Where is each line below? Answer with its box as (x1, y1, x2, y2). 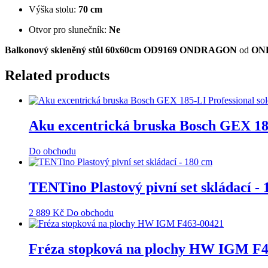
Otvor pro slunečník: (29, 24, 109, 35)
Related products (5, 67, 109, 83)
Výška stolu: (29, 4, 78, 14)
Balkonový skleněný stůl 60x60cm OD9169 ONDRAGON (5, 44, 237, 55)
